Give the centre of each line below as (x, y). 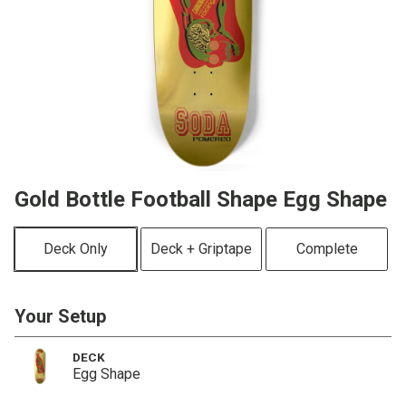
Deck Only (75, 249)
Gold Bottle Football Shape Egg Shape (201, 199)
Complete (327, 249)
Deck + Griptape (201, 249)
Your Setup (60, 316)
